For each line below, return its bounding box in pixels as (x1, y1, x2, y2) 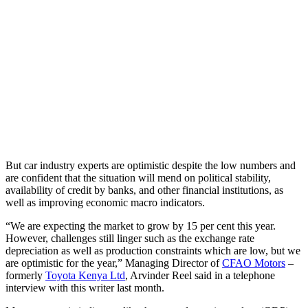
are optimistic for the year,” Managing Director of (5, 256, 222, 269)
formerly (5, 269, 45, 281)
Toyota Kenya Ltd (45, 269, 125, 281)
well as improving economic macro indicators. (5, 196, 205, 208)
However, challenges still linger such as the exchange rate (5, 232, 254, 244)
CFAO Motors (222, 256, 285, 269)
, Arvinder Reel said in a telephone (125, 269, 275, 281)
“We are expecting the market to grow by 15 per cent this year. (5, 219, 276, 232)
